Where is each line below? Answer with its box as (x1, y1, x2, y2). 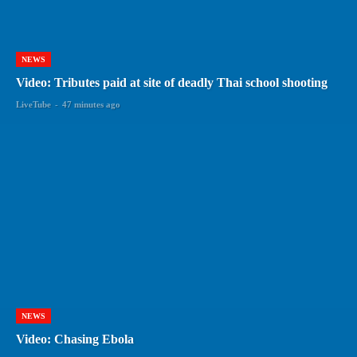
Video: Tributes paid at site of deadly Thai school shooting (16, 75, 328, 89)
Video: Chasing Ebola (16, 331, 134, 346)
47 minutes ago (62, 99, 120, 109)
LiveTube (16, 99, 51, 109)
